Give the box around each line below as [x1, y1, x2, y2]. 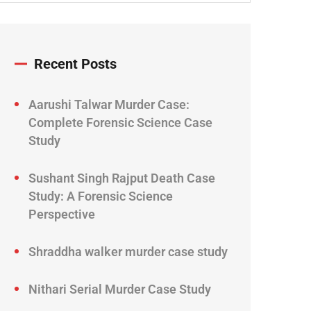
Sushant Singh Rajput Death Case [28, 171, 215, 186]
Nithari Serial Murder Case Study [28, 282, 211, 297]
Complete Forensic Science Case [28, 115, 212, 131]
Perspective [28, 207, 95, 222]
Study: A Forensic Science [28, 189, 173, 204]
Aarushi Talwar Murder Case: [28, 97, 190, 112]
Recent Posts [34, 56, 117, 73]
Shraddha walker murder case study [28, 244, 228, 260]
